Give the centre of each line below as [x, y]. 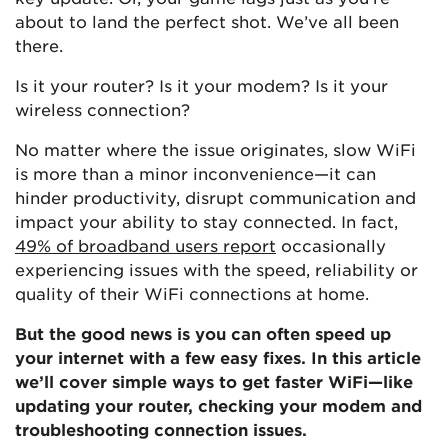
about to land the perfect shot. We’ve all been [207, 20]
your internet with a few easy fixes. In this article [218, 356]
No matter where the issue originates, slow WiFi [215, 148]
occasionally [331, 244]
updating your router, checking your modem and [218, 404]
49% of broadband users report [145, 244]
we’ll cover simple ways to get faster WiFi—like [214, 380]
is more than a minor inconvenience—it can [195, 172]
